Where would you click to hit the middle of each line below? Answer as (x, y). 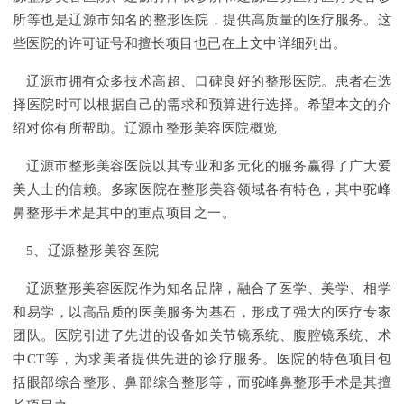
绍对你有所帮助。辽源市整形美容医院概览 (145, 129)
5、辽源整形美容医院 (93, 251)
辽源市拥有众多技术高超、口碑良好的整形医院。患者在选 (209, 82)
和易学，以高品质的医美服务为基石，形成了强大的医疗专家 (202, 312)
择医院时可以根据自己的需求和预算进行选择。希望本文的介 (202, 105)
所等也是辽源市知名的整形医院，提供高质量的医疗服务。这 (202, 20)
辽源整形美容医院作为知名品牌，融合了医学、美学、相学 (209, 289)
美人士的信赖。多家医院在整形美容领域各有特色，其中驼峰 (202, 190)
